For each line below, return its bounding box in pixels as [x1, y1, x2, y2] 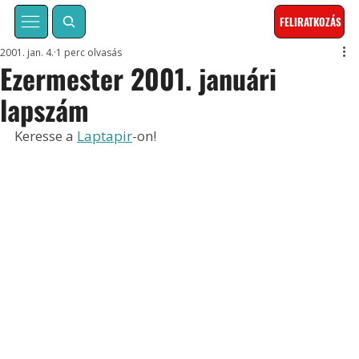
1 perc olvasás [56, 46, 123, 60]
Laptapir [77, 127, 133, 146]
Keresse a [14, 127, 78, 146]
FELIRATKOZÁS [280, 14, 342, 30]
